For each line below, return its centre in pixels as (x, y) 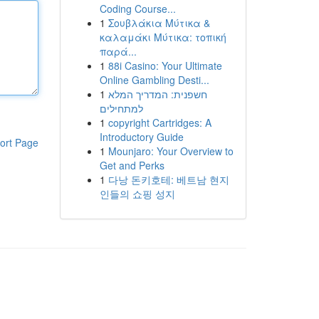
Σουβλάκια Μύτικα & (159, 23)
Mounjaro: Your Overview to (171, 151)
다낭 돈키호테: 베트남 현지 (168, 179)
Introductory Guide (141, 137)
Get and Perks (132, 165)
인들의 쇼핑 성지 (137, 194)
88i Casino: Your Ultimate (165, 66)
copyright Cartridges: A (159, 122)
